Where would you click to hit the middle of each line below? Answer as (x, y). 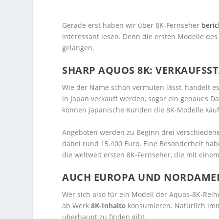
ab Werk (77, 206)
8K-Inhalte (109, 206)
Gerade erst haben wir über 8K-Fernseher (132, 25)
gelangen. (78, 48)
